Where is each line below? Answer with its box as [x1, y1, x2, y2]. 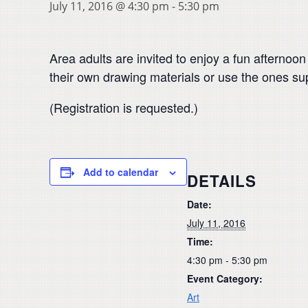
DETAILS [187, 169, 256, 192]
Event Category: [187, 271, 263, 285]
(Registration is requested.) [49, 98, 198, 116]
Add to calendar [83, 165, 158, 179]
